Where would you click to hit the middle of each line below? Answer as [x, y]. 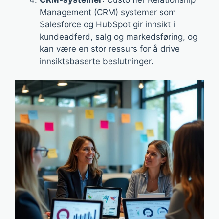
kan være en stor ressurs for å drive [110, 49]
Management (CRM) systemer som [108, 12]
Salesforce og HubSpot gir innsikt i [107, 24]
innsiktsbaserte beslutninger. [97, 61]
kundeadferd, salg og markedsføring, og [119, 37]
